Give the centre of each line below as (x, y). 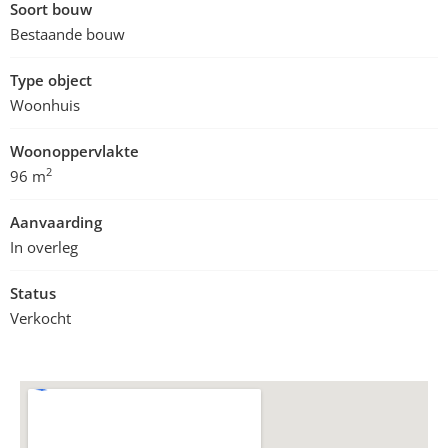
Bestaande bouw (67, 34)
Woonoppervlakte (74, 151)
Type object (51, 80)
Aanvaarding (56, 222)
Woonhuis (45, 105)
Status (33, 293)
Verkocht (40, 318)
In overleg (44, 247)
